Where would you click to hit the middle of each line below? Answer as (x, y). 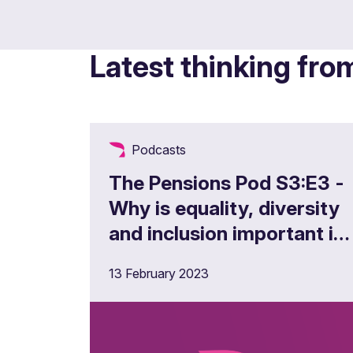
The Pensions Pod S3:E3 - (227, 183)
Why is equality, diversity (224, 208)
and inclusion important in (227, 233)
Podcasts (159, 150)
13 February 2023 (159, 273)
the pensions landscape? (222, 258)
